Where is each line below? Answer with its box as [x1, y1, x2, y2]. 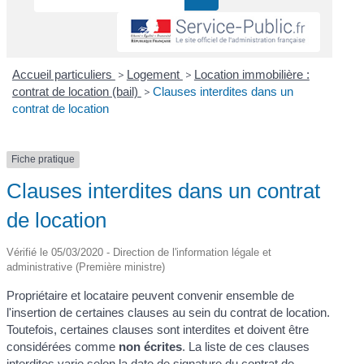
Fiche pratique [11, 154, 76, 166]
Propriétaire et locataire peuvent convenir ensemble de [6, 288, 295, 302]
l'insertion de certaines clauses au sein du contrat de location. [6, 305, 331, 319]
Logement [126, 67, 183, 82]
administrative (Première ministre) [6, 260, 166, 273]
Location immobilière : [193, 67, 310, 82]
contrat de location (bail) [11, 84, 141, 99]
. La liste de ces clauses [182, 339, 310, 353]
